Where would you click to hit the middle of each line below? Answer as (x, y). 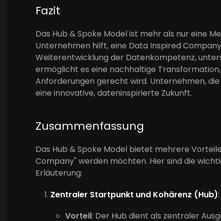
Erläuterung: (59, 173)
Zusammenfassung (90, 126)
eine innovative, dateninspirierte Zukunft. (114, 93)
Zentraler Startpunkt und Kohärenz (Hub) (134, 195)
